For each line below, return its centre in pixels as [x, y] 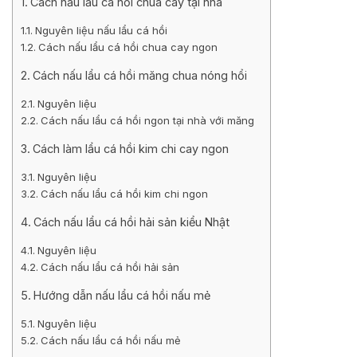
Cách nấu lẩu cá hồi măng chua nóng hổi [139, 75]
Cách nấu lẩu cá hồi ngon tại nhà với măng [147, 120]
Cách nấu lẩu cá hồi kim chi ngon [124, 193]
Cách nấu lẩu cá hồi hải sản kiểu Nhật [131, 222]
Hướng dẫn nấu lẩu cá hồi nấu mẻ [122, 295]
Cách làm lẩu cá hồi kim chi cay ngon [130, 148]
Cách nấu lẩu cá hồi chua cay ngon [127, 47]
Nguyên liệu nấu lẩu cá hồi [101, 30]
